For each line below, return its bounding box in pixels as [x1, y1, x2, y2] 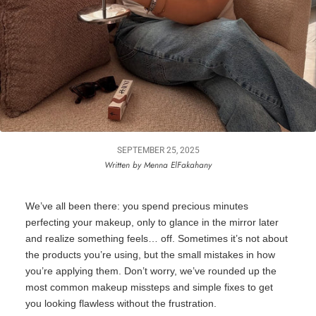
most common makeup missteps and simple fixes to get [25, 281, 273, 293]
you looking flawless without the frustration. [25, 297, 217, 309]
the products [25, 248, 84, 260]
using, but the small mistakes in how [111, 248, 275, 260]
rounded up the [205, 265, 276, 276]
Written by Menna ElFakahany [104, 158, 212, 171]
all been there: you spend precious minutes [53, 200, 248, 212]
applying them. [53, 265, 124, 276]
